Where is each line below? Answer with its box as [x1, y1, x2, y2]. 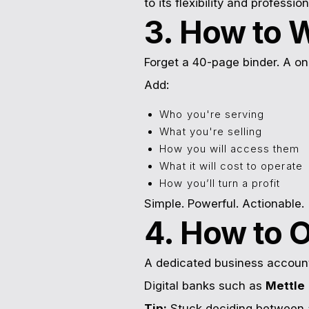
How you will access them [159, 143, 300, 156]
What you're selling [159, 126, 263, 139]
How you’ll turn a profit [159, 177, 281, 190]
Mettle [265, 279, 305, 293]
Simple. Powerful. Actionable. [143, 197, 304, 211]
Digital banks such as [143, 279, 266, 293]
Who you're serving [159, 108, 265, 121]
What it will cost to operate [159, 160, 303, 173]
